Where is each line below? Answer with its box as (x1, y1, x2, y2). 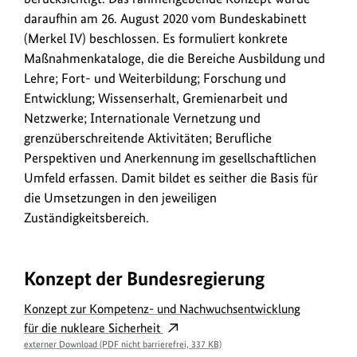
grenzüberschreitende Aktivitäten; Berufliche (24, 130, 272, 147)
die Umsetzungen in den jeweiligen (24, 190, 217, 206)
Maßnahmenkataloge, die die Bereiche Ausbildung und (24, 50, 325, 67)
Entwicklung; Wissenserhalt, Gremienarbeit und (24, 90, 288, 107)
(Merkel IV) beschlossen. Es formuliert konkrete (24, 30, 288, 47)
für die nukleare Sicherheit (24, 320, 163, 336)
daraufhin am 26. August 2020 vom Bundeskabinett (24, 10, 307, 27)
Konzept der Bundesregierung (24, 267, 265, 291)
